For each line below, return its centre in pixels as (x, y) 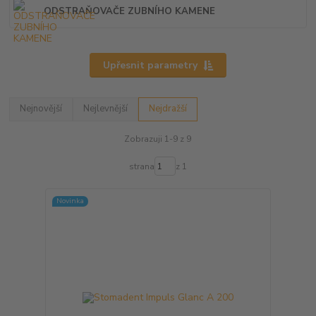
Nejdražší (168, 109)
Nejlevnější (106, 109)
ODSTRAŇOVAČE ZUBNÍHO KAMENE (130, 12)
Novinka (70, 201)
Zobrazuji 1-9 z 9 (158, 139)
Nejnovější (41, 109)
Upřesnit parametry (150, 65)
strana (141, 166)
